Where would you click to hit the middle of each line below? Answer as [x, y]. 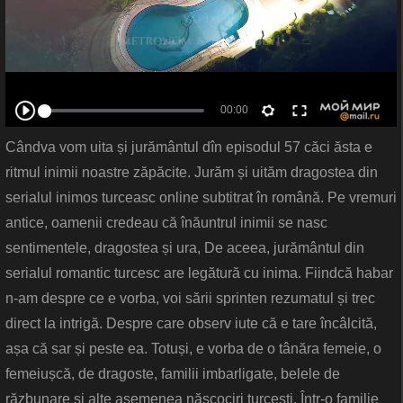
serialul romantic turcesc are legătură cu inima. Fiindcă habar [199, 273]
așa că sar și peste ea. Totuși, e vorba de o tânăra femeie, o [193, 349]
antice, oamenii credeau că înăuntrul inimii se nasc [166, 223]
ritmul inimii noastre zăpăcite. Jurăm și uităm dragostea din [192, 173]
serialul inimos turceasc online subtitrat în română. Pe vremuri [201, 198]
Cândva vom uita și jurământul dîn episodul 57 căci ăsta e [189, 148]
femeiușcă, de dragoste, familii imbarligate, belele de [173, 374]
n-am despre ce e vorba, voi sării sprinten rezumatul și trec [190, 299]
